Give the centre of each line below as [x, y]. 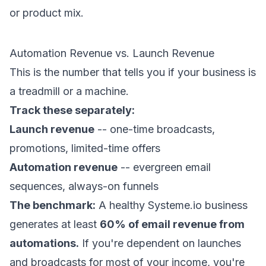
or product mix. [47, 13]
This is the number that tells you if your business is [133, 72]
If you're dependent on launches [160, 243]
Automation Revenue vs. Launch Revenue [112, 53]
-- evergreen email [164, 167]
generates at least [55, 224]
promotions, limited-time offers [85, 148]
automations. [44, 243]
